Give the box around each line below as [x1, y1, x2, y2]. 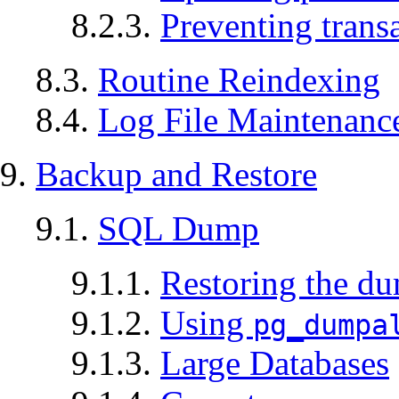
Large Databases [160, 344, 389, 383]
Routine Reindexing [98, 61, 380, 100]
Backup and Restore [36, 155, 317, 194]
